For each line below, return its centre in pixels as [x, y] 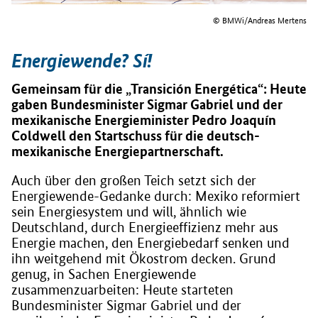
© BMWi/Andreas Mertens [260, 20]
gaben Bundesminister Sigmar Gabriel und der [147, 104]
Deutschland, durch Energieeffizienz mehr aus [145, 227]
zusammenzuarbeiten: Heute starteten [122, 290]
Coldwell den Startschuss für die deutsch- [136, 135]
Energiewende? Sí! [82, 61]
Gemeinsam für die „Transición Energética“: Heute [159, 88]
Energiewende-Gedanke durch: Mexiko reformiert [156, 196]
